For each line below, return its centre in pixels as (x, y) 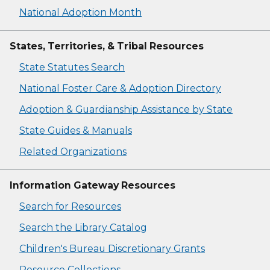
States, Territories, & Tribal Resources (107, 46)
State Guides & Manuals (76, 131)
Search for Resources (70, 207)
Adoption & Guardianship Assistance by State (126, 110)
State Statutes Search (72, 67)
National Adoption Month (80, 13)
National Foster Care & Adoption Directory (120, 89)
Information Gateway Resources (93, 186)
